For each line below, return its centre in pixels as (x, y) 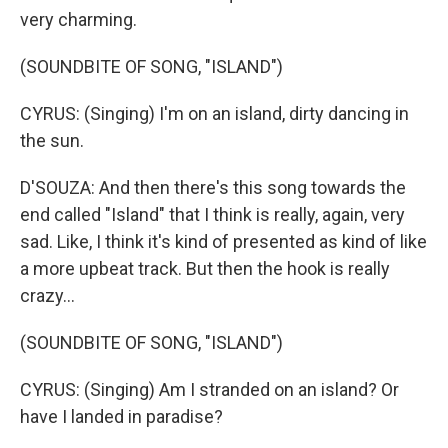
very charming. (78, 19)
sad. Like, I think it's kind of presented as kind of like (223, 241)
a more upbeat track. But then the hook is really (205, 268)
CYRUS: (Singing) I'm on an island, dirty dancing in (214, 113)
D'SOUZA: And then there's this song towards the (213, 187)
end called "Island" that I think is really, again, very (212, 214)
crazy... (47, 295)
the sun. (52, 140)
